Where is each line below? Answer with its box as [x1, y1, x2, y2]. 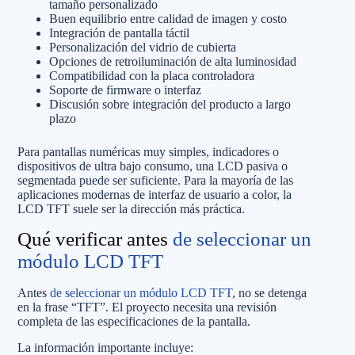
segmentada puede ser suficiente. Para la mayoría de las [17, 173, 293, 187]
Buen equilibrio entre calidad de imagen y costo [49, 11, 287, 25]
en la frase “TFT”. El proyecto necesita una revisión [17, 300, 277, 314]
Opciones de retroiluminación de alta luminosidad [49, 54, 296, 68]
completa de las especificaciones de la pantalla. [17, 315, 250, 328]
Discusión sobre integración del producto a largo [49, 97, 291, 111]
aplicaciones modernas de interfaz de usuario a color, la [17, 187, 292, 201]
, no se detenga [232, 286, 307, 300]
